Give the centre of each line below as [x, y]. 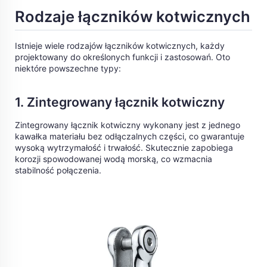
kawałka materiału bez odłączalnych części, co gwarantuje [130, 136]
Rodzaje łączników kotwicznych [133, 16]
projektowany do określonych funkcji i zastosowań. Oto [122, 57]
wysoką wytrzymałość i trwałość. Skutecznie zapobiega [124, 148]
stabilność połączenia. [58, 170]
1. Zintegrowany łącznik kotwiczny [120, 102]
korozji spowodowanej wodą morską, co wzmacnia [114, 159]
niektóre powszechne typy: [68, 69]
